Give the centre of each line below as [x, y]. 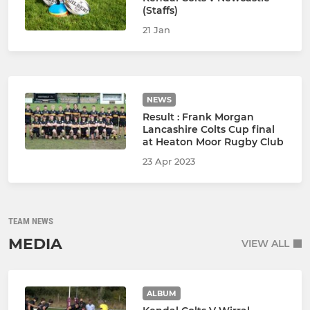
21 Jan [156, 29]
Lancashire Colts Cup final [208, 129]
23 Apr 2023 [168, 161]
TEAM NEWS [31, 221]
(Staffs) [160, 10]
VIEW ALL [265, 244]
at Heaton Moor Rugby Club [213, 142]
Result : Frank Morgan [198, 117]
